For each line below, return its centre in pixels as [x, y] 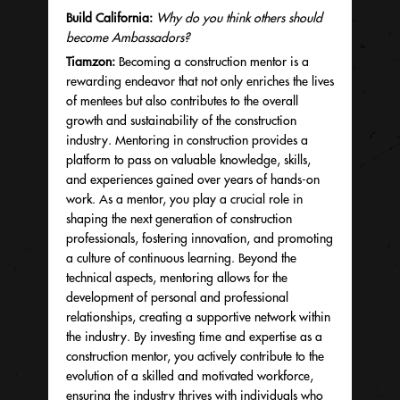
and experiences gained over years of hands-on [193, 179]
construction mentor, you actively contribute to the [195, 356]
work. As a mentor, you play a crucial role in [184, 199]
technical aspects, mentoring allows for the [177, 277]
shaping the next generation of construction [179, 218]
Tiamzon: [92, 61]
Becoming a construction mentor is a [214, 61]
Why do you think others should [239, 17]
